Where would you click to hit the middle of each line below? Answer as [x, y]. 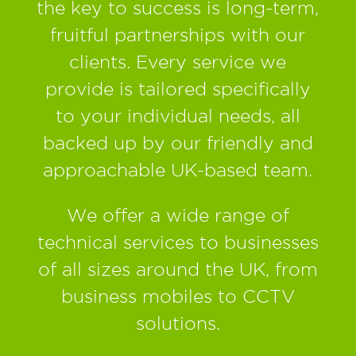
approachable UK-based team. [178, 170]
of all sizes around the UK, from [178, 269]
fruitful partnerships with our [178, 35]
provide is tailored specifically [178, 89]
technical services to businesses [178, 242]
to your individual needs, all [178, 116]
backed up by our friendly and [178, 143]
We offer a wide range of [178, 215]
